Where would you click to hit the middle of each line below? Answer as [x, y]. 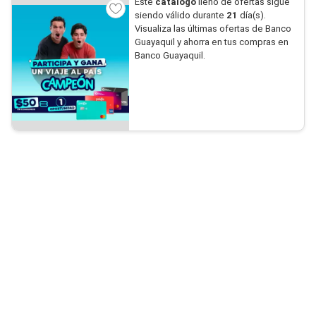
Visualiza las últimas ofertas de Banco [213, 29]
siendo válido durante [180, 15]
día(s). [251, 15]
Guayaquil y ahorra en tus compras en [211, 42]
